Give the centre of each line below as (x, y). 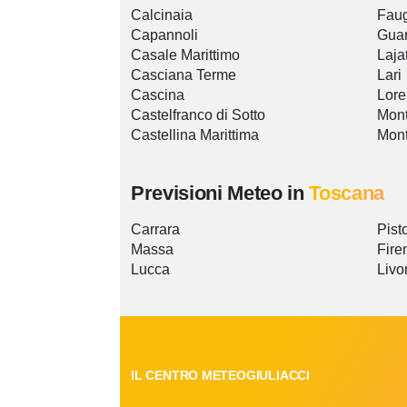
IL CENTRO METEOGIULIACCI (220, 376)
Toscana (347, 194)
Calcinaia (162, 15)
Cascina (158, 95)
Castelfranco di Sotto (198, 115)
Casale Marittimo (185, 55)
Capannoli (164, 35)
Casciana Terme (184, 75)
